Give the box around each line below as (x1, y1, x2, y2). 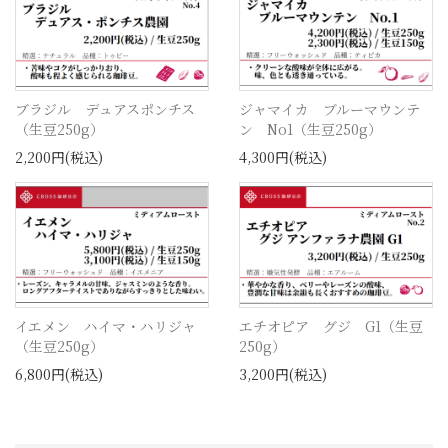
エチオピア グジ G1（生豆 (239, 316, 423, 337)
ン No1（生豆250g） (239, 118, 382, 139)
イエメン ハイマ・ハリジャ (15, 316, 196, 337)
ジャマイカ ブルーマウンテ (239, 98, 420, 119)
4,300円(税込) (239, 146, 327, 167)
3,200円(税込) (239, 364, 327, 385)
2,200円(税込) (15, 146, 103, 167)
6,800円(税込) (15, 364, 103, 385)
